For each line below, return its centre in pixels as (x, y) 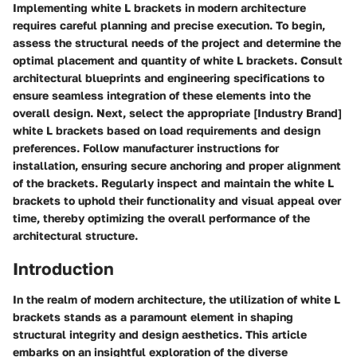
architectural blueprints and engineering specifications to (169, 78)
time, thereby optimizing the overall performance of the (161, 218)
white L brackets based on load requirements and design (167, 131)
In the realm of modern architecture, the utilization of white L (177, 299)
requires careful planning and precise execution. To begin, (169, 25)
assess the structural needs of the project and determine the (177, 43)
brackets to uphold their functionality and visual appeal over (177, 201)
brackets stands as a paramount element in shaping (153, 316)
